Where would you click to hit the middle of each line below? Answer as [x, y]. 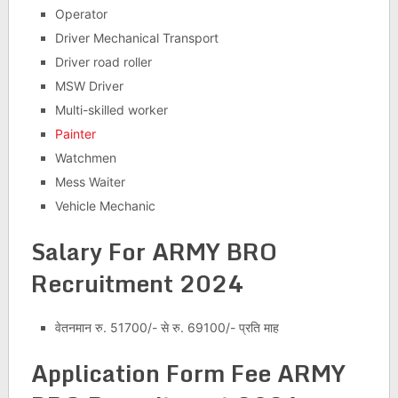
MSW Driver [89, 85]
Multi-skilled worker [111, 109]
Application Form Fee [154, 373]
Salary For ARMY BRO [154, 251]
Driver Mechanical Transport [136, 37]
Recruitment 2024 [137, 283]
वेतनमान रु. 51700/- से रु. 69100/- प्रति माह [167, 327]
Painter [75, 133]
